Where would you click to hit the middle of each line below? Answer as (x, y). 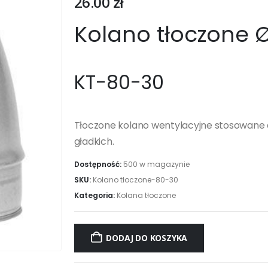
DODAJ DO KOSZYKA (147, 237)
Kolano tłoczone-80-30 (135, 180)
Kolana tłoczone (146, 196)
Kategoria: (95, 196)
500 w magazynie (156, 165)
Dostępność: (98, 165)
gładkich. (94, 141)
